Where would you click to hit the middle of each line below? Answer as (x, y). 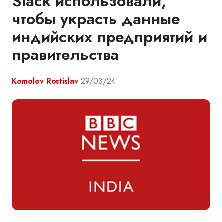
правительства (65, 54)
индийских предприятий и (110, 36)
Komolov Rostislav (45, 81)
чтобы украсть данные (96, 19)
